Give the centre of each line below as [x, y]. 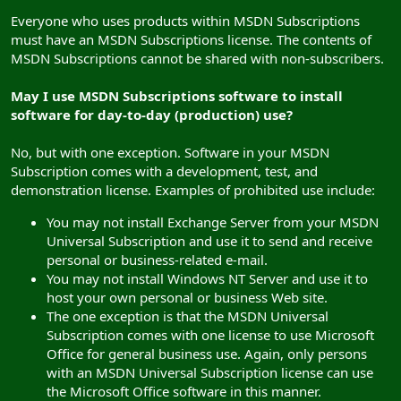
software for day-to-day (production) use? [152, 114]
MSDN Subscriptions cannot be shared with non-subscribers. [197, 58]
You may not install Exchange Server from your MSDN [213, 222]
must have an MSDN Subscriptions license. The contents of [191, 39]
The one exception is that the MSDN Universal [188, 316]
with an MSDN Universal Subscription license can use [210, 372]
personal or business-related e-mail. [157, 259]
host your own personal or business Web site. [187, 297]
